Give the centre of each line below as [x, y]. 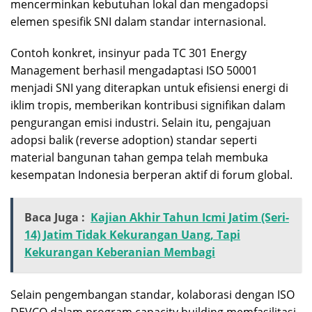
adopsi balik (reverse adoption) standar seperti [134, 140]
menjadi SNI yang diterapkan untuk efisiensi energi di [149, 87]
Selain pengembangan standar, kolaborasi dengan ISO [153, 294]
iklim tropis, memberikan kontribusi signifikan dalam [148, 105]
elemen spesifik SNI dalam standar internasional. [138, 21]
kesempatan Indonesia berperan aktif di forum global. [151, 174]
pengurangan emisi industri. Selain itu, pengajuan [141, 122]
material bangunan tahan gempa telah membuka [139, 157]
